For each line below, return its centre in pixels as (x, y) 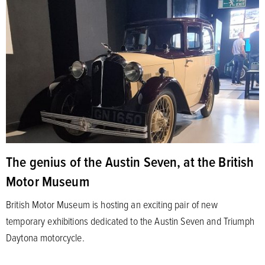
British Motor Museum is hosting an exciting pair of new (112, 204)
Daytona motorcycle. (45, 237)
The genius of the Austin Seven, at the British (130, 161)
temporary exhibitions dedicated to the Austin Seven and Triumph (130, 220)
